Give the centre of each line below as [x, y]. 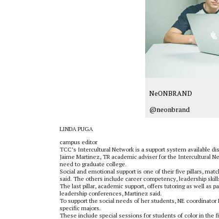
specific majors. [80, 208]
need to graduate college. [93, 164]
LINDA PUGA [76, 129]
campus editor [78, 142]
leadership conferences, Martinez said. [111, 193]
